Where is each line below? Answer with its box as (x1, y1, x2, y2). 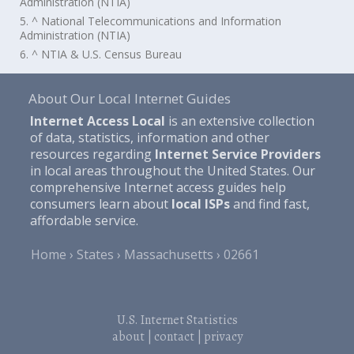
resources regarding (29, 145, 155, 164)
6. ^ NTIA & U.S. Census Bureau (20, 47, 183, 62)
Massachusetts (124, 246, 214, 264)
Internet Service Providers (154, 145, 321, 164)
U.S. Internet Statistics (116, 311, 238, 330)
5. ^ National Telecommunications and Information (20, 13, 282, 29)
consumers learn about (29, 195, 171, 213)
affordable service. (29, 212, 138, 230)
